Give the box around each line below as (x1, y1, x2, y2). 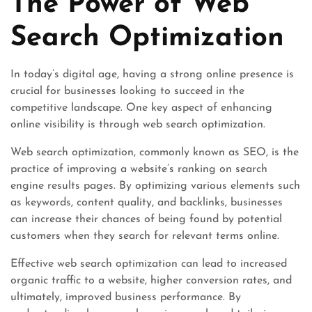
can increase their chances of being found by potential (10, 213, 282, 225)
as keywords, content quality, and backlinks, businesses (10, 196, 283, 208)
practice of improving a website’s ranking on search (10, 163, 267, 175)
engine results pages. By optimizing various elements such (10, 180, 300, 192)
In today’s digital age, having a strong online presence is (10, 68, 294, 80)
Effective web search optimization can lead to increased (10, 258, 287, 270)
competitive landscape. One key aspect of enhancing (10, 102, 272, 114)
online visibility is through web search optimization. (10, 118, 265, 130)
